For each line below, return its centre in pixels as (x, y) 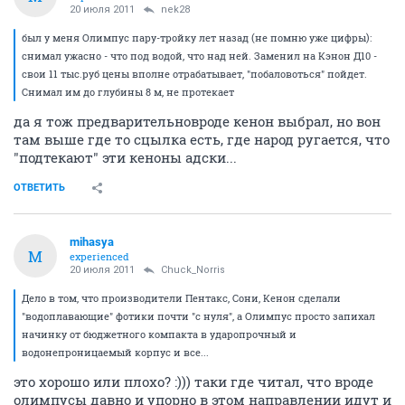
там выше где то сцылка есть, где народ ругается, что (202, 140)
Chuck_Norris (193, 270)
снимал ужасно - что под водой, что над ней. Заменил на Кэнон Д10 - (199, 56)
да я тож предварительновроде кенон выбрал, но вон (197, 122)
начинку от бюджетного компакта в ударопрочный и (159, 334)
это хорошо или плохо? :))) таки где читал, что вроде (193, 382)
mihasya (92, 242)
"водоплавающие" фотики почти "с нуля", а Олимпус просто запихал (198, 316)
